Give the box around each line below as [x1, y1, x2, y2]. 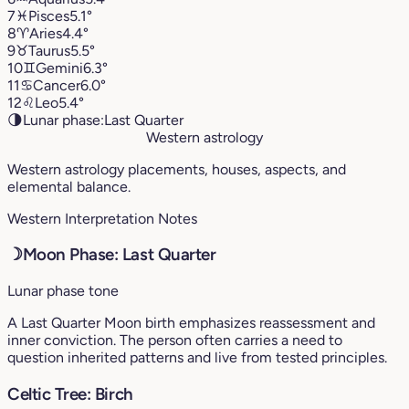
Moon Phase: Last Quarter [22, 244, 216, 266]
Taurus [28, 41, 70, 59]
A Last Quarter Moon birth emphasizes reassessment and [7, 314, 375, 332]
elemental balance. [7, 177, 131, 195]
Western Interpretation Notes [7, 209, 197, 227]
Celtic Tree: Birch [7, 383, 133, 404]
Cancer [33, 76, 80, 94]
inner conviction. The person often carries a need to [7, 331, 342, 350]
